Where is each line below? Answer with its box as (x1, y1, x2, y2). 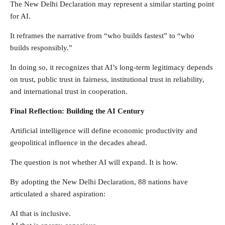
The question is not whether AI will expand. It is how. (10, 158, 178, 166)
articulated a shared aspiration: (10, 189, 105, 198)
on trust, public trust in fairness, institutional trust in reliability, (10, 75, 204, 83)
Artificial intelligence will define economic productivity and (10, 126, 197, 135)
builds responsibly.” (10, 43, 72, 52)
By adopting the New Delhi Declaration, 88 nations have (10, 177, 188, 186)
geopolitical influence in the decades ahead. (10, 138, 147, 147)
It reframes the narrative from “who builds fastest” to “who (10, 31, 194, 40)
